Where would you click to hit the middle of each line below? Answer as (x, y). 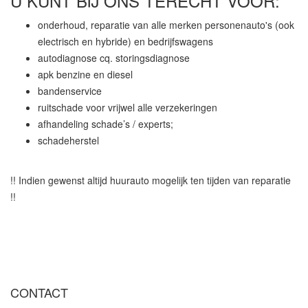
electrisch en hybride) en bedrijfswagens (125, 42)
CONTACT (39, 293)
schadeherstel (68, 141)
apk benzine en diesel (85, 75)
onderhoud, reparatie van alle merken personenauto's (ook (166, 25)
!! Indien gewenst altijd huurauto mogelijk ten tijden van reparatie (151, 180)
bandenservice (71, 91)
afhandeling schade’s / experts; (106, 124)
